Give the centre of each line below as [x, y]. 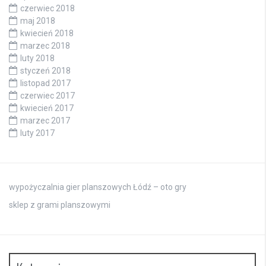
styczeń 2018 [45, 71]
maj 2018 [38, 21]
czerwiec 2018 [47, 9]
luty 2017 [37, 133]
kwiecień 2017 [47, 108]
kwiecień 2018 [47, 34]
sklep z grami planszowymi [60, 205]
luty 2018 [37, 58]
